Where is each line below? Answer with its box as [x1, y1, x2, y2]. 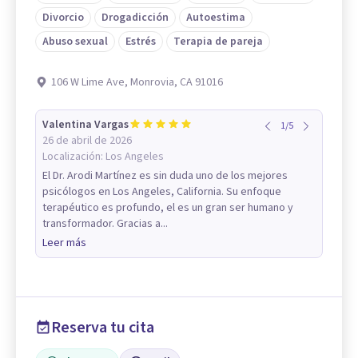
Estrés [125, 33, 156, 50]
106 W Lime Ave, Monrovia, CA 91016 [51, 74, 223, 90]
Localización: [42, 148, 105, 165]
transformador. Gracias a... [42, 215, 168, 232]
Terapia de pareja [173, 33, 263, 50]
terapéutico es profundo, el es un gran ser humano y [42, 199, 293, 216]
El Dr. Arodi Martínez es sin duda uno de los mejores [42, 167, 288, 184]
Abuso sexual [42, 33, 108, 50]
